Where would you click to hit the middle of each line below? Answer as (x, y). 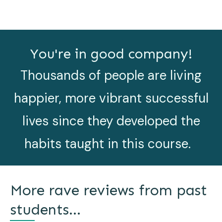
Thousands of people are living (111, 75)
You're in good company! (111, 54)
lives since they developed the (111, 121)
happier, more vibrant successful (111, 98)
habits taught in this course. (111, 143)
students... (46, 209)
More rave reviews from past (109, 190)
